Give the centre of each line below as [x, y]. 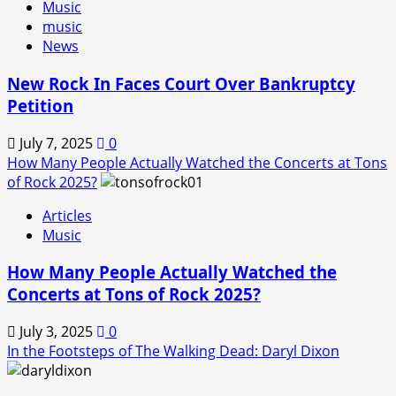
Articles [67, 215]
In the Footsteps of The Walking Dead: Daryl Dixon [173, 351]
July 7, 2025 [56, 143]
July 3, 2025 [56, 331]
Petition [40, 105]
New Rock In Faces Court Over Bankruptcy [181, 83]
